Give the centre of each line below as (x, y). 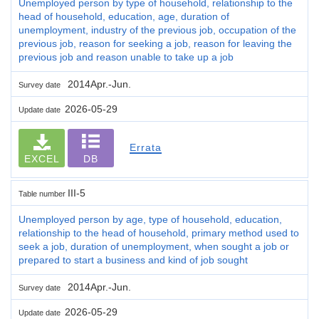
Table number (43, 193)
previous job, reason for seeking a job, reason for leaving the (155, 43)
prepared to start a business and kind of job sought (133, 260)
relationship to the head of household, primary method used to (159, 232)
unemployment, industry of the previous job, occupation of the (157, 30)
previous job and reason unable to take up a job (126, 57)
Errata (145, 147)
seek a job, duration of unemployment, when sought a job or (154, 246)
